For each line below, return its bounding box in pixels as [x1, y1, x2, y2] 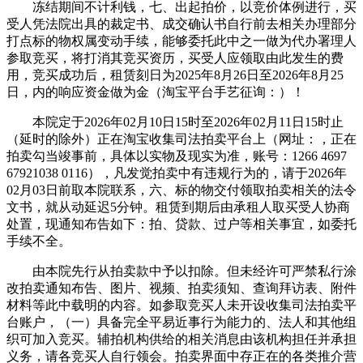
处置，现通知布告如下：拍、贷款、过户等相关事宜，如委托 [6, 217, 357, 232]
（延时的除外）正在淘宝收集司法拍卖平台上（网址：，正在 [6, 132, 357, 147]
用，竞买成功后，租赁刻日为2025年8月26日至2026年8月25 [6, 68, 344, 83]
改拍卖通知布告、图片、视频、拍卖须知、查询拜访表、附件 [6, 281, 357, 296]
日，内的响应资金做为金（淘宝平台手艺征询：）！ [6, 85, 305, 100]
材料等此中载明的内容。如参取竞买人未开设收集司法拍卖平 [6, 298, 357, 313]
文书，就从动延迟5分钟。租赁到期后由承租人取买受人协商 [6, 200, 350, 215]
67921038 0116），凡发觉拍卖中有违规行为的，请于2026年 [6, 166, 347, 181]
